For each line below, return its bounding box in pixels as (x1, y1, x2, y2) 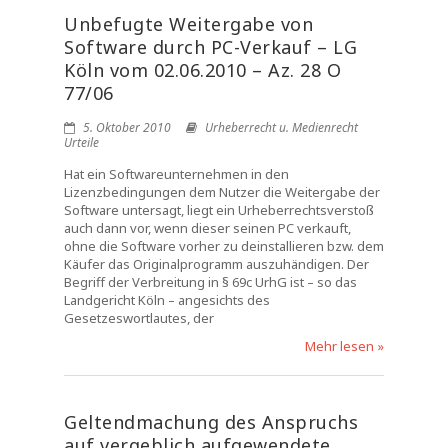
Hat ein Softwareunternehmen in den (64, 165, 289, 183)
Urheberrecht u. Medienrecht (205, 119, 358, 136)
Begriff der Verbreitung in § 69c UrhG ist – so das (64, 273, 357, 291)
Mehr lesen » (305, 337, 384, 355)
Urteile (64, 134, 99, 151)
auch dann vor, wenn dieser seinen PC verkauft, (64, 219, 351, 237)
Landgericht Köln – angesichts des (64, 291, 270, 309)
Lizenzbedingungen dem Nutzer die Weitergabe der (64, 183, 380, 201)
